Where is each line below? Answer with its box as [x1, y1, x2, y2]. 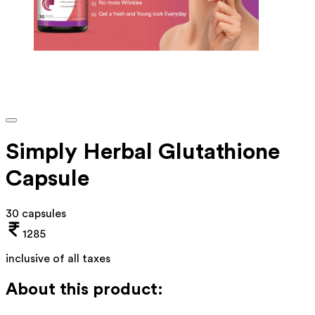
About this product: [6, 281, 163, 298]
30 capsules [6, 207, 66, 219]
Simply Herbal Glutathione [6, 141, 280, 164]
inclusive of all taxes [6, 252, 110, 264]
